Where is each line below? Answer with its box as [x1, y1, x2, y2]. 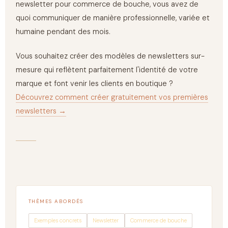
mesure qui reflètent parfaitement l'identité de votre [16, 65, 198, 75]
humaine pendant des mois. [16, 27, 111, 37]
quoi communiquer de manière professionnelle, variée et [16, 13, 210, 23]
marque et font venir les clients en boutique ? [16, 78, 174, 89]
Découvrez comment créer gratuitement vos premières [16, 92, 209, 102]
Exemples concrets [34, 217, 81, 224]
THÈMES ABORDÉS [28, 198, 83, 205]
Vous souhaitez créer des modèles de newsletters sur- [16, 51, 205, 61]
